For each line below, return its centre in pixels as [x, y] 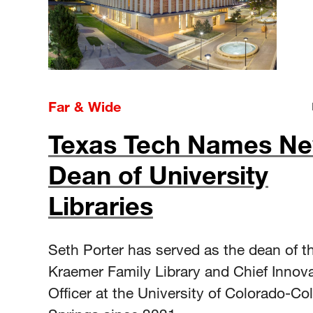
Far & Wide [85, 106]
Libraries [101, 205]
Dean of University [158, 174]
